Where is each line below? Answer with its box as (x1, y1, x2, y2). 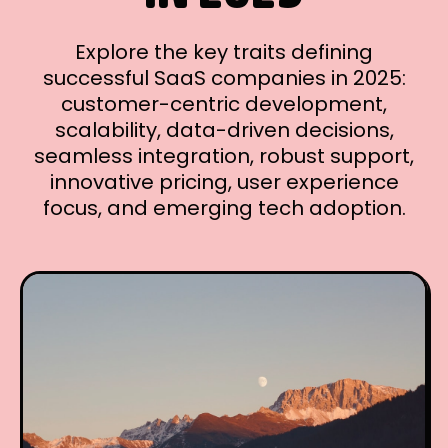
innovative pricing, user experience (49, 168, 399, 196)
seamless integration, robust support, (34, 142, 414, 170)
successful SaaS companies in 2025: (42, 64, 406, 92)
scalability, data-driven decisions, (54, 116, 394, 144)
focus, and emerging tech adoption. (42, 194, 406, 222)
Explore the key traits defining (75, 38, 373, 66)
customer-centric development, (61, 90, 387, 118)
